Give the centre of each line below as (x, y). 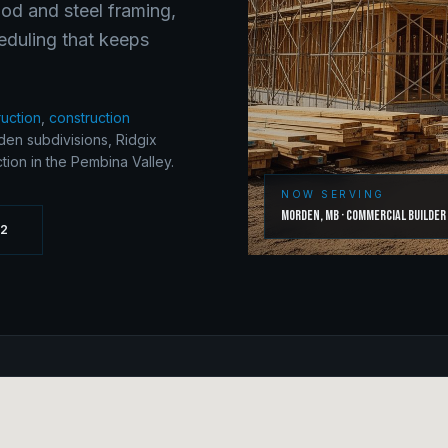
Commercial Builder (396, 215)
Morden (300, 215)
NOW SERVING (333, 194)
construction (89, 117)
